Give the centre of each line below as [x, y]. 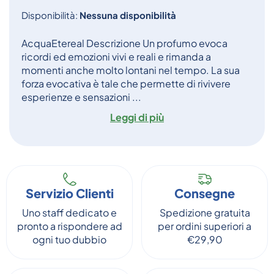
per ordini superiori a [205, 226]
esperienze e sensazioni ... [81, 97]
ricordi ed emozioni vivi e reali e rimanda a [116, 57]
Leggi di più [137, 117]
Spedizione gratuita [205, 213]
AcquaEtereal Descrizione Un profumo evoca [124, 43]
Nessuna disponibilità [128, 15]
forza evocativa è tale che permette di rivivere [126, 83]
